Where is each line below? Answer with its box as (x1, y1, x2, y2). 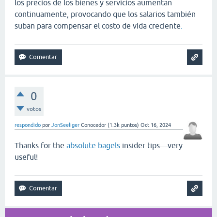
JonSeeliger (51, 122, 79, 128)
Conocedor (81, 122, 106, 128)
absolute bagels (66, 140, 120, 150)
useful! (15, 152, 38, 161)
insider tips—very (120, 140, 183, 150)
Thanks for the (15, 140, 66, 150)
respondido (15, 122, 41, 128)
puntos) (120, 122, 139, 128)
